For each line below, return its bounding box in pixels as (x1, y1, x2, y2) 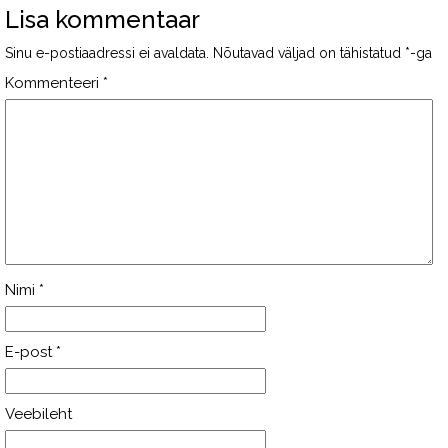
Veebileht (5, 405, 72, 423)
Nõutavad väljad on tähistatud (213, 45, 405, 61)
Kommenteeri (5, 74, 103, 92)
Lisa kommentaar (5, 5, 200, 34)
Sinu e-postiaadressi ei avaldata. (5, 45, 209, 61)
